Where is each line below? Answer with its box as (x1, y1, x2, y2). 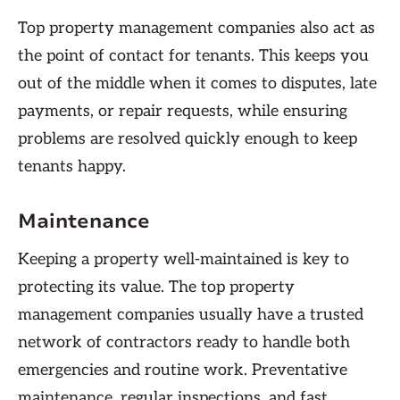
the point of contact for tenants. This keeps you (18, 46, 369, 65)
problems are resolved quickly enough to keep (18, 129, 357, 148)
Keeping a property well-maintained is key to (18, 250, 349, 269)
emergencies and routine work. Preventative (18, 361, 347, 379)
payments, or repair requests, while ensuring (18, 102, 347, 121)
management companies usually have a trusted (18, 305, 363, 324)
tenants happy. (18, 157, 130, 176)
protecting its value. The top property (18, 278, 295, 296)
